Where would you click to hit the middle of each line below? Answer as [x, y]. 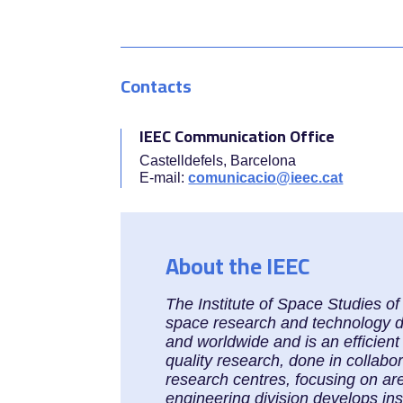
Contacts [157, 85]
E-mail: [164, 177]
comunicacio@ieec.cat [266, 177]
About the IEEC [238, 265]
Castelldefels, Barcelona [218, 160]
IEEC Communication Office [237, 136]
